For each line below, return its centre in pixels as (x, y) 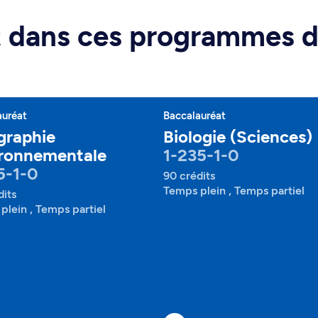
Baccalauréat (194, 116)
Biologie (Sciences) (238, 137)
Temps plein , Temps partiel (234, 191)
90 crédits (189, 176)
